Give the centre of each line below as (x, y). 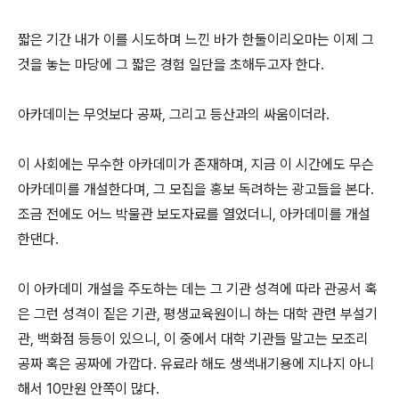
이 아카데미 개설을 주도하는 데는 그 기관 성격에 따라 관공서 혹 (198, 289)
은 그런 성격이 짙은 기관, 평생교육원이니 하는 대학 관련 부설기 (198, 314)
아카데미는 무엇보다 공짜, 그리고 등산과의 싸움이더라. (175, 114)
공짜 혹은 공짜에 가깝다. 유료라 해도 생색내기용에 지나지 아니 (196, 364)
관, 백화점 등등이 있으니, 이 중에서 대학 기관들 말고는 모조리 (193, 339)
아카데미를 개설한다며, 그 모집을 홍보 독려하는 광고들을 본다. (196, 189)
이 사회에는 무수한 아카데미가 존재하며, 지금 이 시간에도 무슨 (196, 164)
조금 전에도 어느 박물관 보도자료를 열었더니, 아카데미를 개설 (194, 214)
